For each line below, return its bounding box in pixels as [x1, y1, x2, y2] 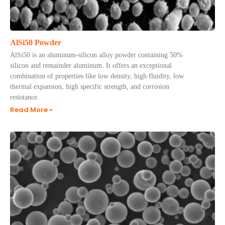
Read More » [10, 105, 53, 115]
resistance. [10, 93, 39, 101]
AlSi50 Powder [10, 38, 61, 47]
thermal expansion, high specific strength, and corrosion [10, 83, 169, 90]
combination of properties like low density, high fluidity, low [10, 72, 184, 80]
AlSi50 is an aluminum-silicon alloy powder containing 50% [10, 51, 183, 59]
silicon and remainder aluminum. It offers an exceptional [10, 62, 172, 69]
